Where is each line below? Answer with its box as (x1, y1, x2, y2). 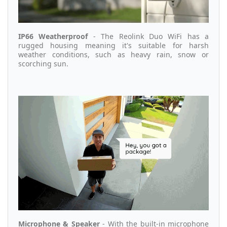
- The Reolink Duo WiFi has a (88, 31, 209, 42)
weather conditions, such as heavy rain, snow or (18, 50, 209, 60)
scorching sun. (18, 59, 68, 69)
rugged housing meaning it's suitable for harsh (18, 41, 209, 51)
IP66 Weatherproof (18, 31, 88, 42)
